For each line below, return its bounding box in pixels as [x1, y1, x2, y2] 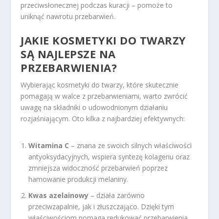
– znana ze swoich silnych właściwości [69, 141, 192, 151]
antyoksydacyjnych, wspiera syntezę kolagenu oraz [28, 152, 190, 162]
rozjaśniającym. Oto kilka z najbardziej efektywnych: [21, 113, 185, 123]
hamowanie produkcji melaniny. [28, 175, 129, 184]
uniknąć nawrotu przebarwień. [21, 12, 116, 22]
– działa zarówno [88, 190, 145, 200]
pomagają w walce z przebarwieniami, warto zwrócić [21, 91, 188, 101]
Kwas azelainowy [28, 190, 89, 200]
